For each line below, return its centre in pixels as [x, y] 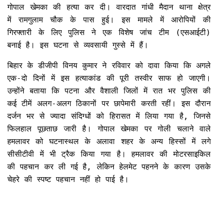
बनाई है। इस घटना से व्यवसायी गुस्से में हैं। [78, 45]
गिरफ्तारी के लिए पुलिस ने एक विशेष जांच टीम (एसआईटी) [109, 33]
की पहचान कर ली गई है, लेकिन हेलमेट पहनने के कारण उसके [109, 167]
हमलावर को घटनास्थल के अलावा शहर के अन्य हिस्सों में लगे [109, 142]
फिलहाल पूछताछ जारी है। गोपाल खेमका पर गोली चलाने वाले [109, 129]
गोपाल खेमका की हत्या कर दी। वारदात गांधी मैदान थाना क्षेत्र [109, 7]
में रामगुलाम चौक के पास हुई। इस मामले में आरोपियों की [109, 20]
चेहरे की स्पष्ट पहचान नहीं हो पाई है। [68, 180]
